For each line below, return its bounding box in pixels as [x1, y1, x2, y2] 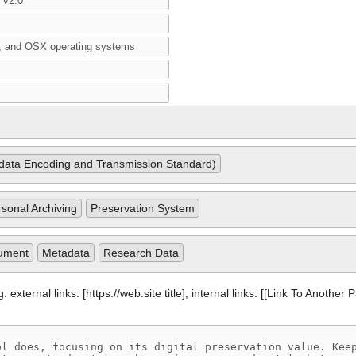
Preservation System [91, 202, 195, 215]
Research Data [103, 246, 179, 260]
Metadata [42, 246, 90, 260]
